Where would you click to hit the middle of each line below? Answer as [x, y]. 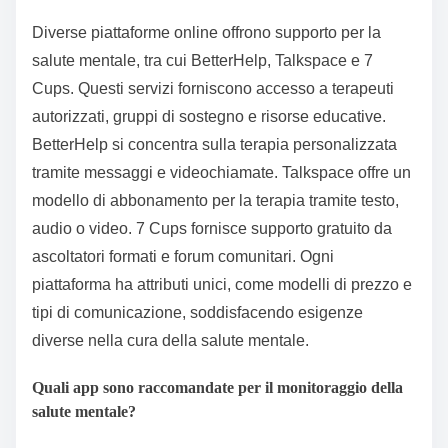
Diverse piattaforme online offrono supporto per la [206, 32]
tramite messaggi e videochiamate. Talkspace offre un [221, 172]
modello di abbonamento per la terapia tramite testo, [215, 200]
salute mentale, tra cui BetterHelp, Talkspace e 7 [202, 60]
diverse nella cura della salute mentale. [170, 340]
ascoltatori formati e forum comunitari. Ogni [183, 256]
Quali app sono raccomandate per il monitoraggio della [217, 388]
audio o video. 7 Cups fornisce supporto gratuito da [212, 228]
